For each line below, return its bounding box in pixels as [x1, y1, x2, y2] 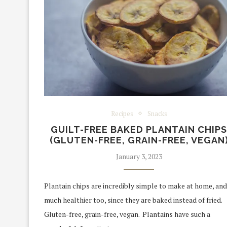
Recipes [110, 108, 133, 118]
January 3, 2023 [116, 151, 162, 161]
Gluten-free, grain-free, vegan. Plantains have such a [44, 209, 210, 219]
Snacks [147, 108, 167, 118]
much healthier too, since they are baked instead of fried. [44, 195, 222, 205]
